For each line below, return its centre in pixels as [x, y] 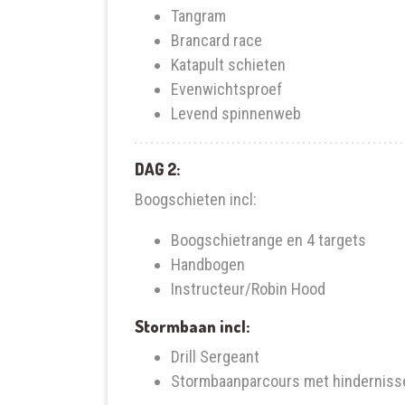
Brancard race [216, 40]
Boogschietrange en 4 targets [268, 240]
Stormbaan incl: [192, 326]
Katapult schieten [228, 64]
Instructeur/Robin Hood [248, 288]
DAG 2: [157, 169]
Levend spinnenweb [235, 113]
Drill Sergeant [215, 356]
